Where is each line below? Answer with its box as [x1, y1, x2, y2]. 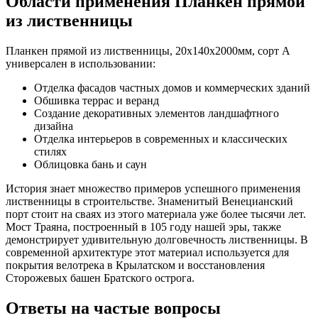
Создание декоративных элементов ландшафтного [34, 106, 279, 119]
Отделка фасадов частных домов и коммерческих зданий [34, 81, 310, 94]
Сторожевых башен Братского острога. [6, 271, 194, 284]
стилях [34, 145, 67, 158]
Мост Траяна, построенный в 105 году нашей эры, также [6, 220, 281, 233]
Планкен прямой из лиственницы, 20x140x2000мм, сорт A [6, 44, 290, 57]
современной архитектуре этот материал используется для [6, 246, 289, 258]
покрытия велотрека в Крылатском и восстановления [6, 258, 265, 271]
